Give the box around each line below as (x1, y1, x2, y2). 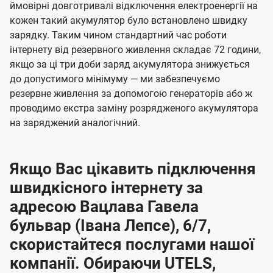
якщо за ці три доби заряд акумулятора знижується (10, 58, 250, 71)
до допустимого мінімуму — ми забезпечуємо (10, 73, 220, 85)
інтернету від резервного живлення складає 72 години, (10, 44, 261, 56)
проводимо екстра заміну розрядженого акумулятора (10, 102, 258, 115)
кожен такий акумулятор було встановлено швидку (10, 15, 247, 27)
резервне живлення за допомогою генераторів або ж (10, 88, 252, 100)
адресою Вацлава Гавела (10, 197, 199, 216)
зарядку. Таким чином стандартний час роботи (10, 29, 227, 41)
